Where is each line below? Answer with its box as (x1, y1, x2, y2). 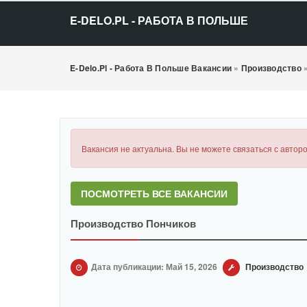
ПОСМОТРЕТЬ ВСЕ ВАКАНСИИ (81, 186, 228, 200)
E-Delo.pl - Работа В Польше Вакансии (70, 62, 232, 74)
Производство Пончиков (71, 216, 196, 231)
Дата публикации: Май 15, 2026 (91, 260, 217, 273)
